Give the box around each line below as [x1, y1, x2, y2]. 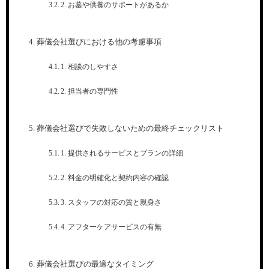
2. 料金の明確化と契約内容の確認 [61, 174, 169, 183]
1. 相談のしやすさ [61, 62, 119, 71]
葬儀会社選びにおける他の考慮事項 [36, 38, 162, 47]
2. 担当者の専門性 [61, 87, 119, 96]
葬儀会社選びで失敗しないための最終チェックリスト [36, 124, 224, 133]
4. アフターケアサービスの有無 [61, 223, 162, 232]
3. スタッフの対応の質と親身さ [61, 198, 162, 207]
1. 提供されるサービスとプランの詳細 [61, 149, 184, 158]
